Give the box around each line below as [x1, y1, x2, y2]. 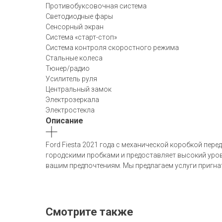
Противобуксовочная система [46, 2, 147, 10]
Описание [46, 116, 83, 125]
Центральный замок [46, 85, 111, 93]
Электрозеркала [46, 96, 99, 104]
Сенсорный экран [46, 23, 104, 31]
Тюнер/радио [46, 64, 90, 72]
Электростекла [46, 106, 95, 114]
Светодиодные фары [46, 12, 113, 20]
